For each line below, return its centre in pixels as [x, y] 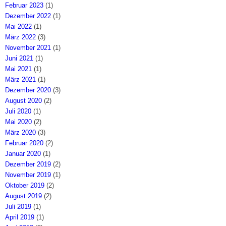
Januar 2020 [23, 153]
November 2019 [28, 175]
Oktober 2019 [25, 185]
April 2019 [20, 217]
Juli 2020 [18, 111]
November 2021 [28, 47]
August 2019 [24, 196]
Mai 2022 [19, 26]
